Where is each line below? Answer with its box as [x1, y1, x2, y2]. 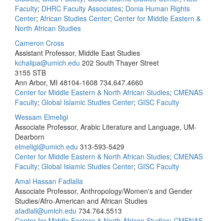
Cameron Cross [15, 38, 64, 48]
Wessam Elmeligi [15, 112, 68, 122]
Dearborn [15, 132, 44, 142]
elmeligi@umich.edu [15, 142, 78, 151]
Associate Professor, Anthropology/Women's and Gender [15, 186, 192, 196]
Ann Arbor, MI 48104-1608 [15, 77, 98, 87]
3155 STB [15, 68, 46, 77]
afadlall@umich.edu [15, 206, 76, 216]
